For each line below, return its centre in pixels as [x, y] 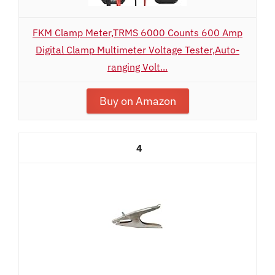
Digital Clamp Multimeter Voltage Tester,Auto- [137, 50]
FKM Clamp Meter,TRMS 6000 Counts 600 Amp [137, 33]
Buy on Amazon [137, 101]
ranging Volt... [137, 67]
